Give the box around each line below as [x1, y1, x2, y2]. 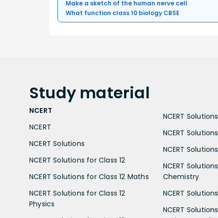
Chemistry [163, 171, 200, 182]
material [80, 81, 150, 104]
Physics [29, 199, 55, 209]
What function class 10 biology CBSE [66, 8, 180, 17]
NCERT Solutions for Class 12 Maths [29, 171, 149, 182]
